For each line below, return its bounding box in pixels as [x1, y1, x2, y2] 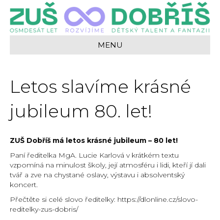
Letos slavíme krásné [10, 76, 191, 98]
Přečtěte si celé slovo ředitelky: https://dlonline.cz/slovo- [10, 195, 198, 204]
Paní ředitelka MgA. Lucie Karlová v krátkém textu [10, 151, 179, 160]
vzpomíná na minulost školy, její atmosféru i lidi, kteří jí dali [10, 161, 206, 170]
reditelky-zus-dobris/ [10, 205, 78, 214]
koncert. [10, 180, 38, 190]
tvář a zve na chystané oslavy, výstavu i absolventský [10, 170, 185, 180]
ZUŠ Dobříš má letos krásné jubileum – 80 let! [10, 136, 178, 145]
